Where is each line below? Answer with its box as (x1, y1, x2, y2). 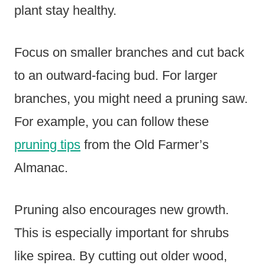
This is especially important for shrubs (14, 225, 229, 240)
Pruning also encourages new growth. (14, 202, 229, 217)
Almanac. (14, 160, 68, 175)
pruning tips (14, 137, 80, 152)
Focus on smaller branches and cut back (14, 45, 244, 60)
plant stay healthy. (14, 3, 117, 18)
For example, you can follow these (14, 114, 209, 129)
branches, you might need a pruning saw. (14, 91, 248, 106)
